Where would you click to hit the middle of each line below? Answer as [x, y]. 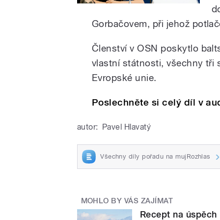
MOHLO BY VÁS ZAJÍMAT [127, 201]
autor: [88, 127]
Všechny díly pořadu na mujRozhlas [155, 156]
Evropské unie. [126, 77]
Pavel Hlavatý [126, 127]
